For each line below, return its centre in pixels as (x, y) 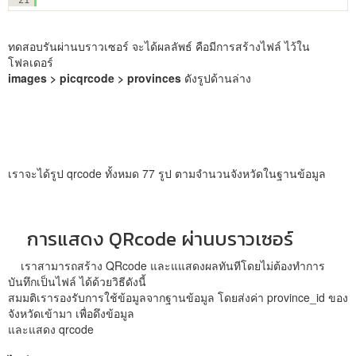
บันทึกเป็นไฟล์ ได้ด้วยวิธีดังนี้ (77, 281)
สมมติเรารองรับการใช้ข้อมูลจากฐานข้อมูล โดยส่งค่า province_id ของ (178, 297)
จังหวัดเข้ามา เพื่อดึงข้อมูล (73, 313)
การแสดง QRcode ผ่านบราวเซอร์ (151, 238)
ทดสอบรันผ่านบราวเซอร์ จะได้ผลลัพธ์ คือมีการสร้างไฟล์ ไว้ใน (159, 46)
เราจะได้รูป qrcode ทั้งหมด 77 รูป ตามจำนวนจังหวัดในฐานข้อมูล (167, 173)
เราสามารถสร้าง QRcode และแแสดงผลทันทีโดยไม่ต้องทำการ (166, 265)
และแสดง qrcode (52, 329)
